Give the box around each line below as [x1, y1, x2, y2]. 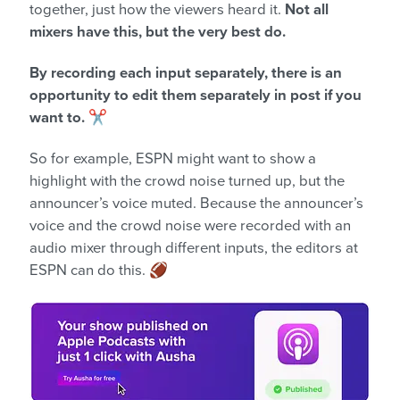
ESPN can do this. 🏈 [29, 261, 168, 279]
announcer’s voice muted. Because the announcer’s [29, 194, 363, 212]
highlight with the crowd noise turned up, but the [29, 171, 345, 190]
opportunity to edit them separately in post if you [29, 86, 362, 104]
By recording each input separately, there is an [29, 63, 342, 82]
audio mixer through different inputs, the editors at [29, 238, 358, 257]
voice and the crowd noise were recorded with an [29, 216, 351, 235]
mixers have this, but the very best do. [29, 22, 286, 41]
